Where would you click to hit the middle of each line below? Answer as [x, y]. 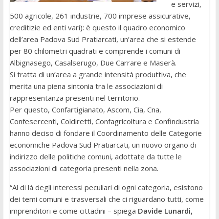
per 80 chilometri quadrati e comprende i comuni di [95, 51]
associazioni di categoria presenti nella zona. [84, 168]
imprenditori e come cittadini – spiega [74, 211]
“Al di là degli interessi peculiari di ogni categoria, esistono [106, 187]
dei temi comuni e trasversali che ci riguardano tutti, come [107, 199]
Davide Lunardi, [165, 211]
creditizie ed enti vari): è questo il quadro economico [97, 28]
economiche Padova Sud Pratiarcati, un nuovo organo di [103, 145]
